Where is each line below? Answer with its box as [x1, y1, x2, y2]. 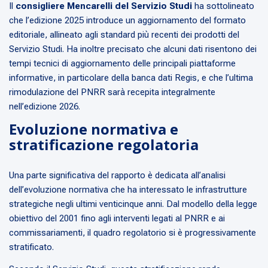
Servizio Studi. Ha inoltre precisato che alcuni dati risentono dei [9, 44, 257, 55]
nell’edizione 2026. [9, 101, 80, 112]
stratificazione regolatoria [9, 135, 199, 155]
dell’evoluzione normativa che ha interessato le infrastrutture [9, 184, 247, 196]
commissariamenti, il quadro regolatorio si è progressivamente [9, 227, 256, 239]
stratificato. [9, 242, 54, 253]
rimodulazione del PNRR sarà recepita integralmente [9, 87, 215, 98]
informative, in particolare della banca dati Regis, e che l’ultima [9, 72, 253, 84]
